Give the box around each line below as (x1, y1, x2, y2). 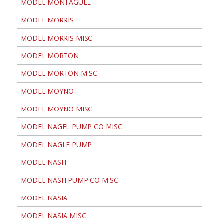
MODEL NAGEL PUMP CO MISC (20, 122, 122, 131)
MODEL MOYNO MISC (20, 104, 92, 114)
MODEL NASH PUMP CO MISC (20, 175, 118, 185)
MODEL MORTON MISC (20, 68, 97, 78)
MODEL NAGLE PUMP (20, 139, 92, 149)
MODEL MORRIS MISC (20, 33, 92, 43)
